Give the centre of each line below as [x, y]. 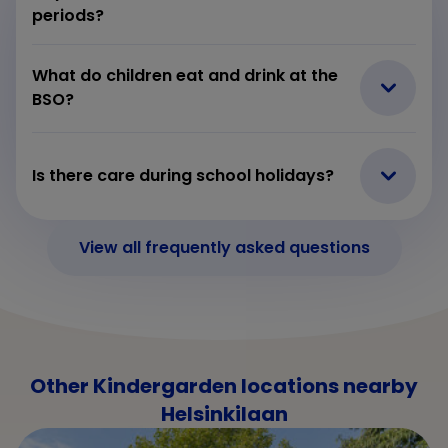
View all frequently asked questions [224, 247]
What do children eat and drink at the [185, 75]
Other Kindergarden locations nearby [224, 385]
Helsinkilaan [224, 413]
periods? [68, 15]
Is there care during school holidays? [183, 175]
